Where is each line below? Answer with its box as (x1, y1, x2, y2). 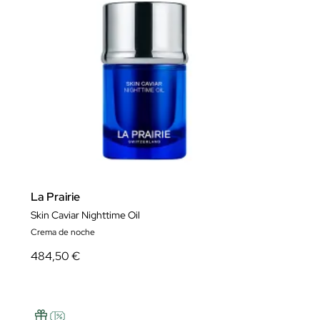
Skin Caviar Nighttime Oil (31, 209, 140, 221)
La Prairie (31, 189, 80, 204)
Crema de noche (31, 226, 95, 238)
